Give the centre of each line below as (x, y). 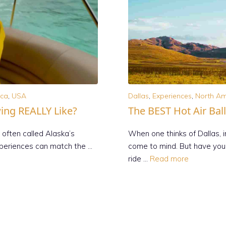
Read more (169, 158)
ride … (139, 158)
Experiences (172, 96)
